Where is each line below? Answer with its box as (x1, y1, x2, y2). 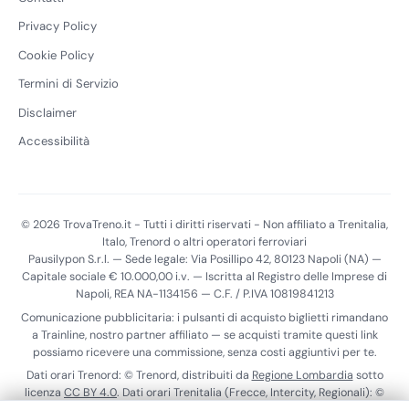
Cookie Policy (18, 47, 94, 63)
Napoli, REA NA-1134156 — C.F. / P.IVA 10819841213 (75, 287, 334, 302)
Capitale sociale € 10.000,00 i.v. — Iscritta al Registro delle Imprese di (22, 269, 387, 285)
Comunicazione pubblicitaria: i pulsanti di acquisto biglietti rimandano (21, 309, 388, 325)
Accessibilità (18, 133, 89, 150)
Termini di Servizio (18, 76, 119, 92)
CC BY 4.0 (64, 385, 117, 401)
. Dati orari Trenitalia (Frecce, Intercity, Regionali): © (117, 385, 384, 401)
